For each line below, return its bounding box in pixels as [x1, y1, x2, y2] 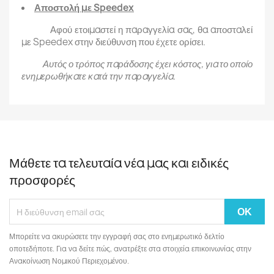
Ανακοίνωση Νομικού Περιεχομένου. [9, 256, 129, 266]
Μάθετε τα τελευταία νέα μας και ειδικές [9, 154, 229, 172]
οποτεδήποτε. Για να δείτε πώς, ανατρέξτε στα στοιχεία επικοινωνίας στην [9, 243, 251, 254]
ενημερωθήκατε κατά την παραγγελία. [21, 70, 176, 83]
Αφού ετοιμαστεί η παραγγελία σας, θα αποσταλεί [21, 23, 253, 36]
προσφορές [9, 171, 75, 189]
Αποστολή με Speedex [34, 1, 134, 14]
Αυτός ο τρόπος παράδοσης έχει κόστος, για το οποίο [42, 57, 253, 70]
